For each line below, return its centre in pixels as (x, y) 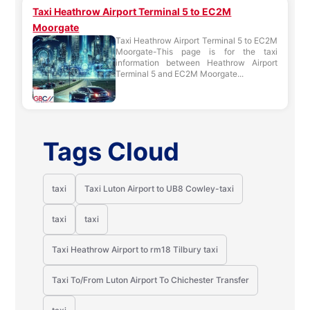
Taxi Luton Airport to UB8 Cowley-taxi (159, 189)
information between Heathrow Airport (197, 63)
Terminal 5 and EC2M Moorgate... (180, 74)
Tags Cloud (111, 152)
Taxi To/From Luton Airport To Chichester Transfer (151, 280)
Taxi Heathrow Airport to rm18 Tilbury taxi (135, 249)
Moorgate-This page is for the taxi (197, 52)
